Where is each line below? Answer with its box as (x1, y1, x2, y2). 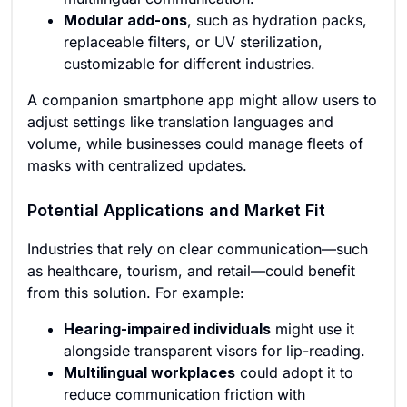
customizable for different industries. (64, 55, 315, 73)
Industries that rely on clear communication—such (27, 240, 368, 258)
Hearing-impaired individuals (64, 320, 271, 338)
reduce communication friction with (64, 385, 305, 403)
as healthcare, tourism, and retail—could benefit (27, 262, 355, 280)
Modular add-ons (64, 11, 187, 29)
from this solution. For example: (27, 283, 244, 302)
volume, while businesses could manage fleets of (27, 134, 363, 153)
